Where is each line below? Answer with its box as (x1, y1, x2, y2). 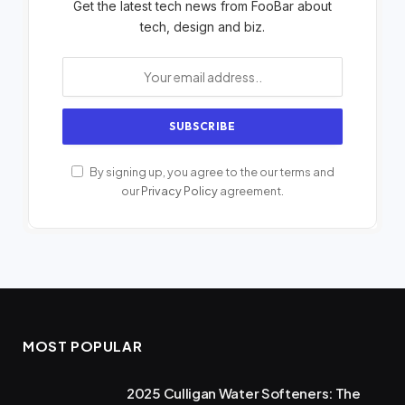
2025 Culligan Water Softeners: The (127, 383, 361, 401)
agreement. (218, 183, 284, 198)
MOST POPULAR (23, 336, 143, 354)
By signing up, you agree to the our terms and (87, 164, 334, 179)
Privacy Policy (141, 183, 218, 198)
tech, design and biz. (140, 18, 265, 34)
